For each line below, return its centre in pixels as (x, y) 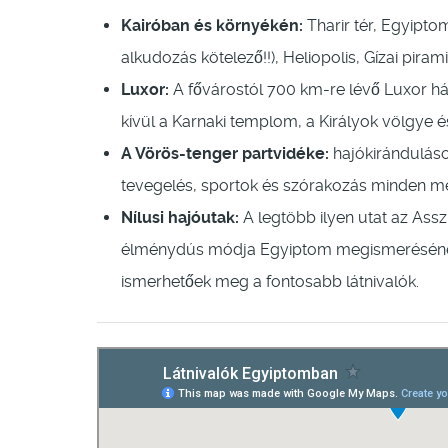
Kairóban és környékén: (212, 26)
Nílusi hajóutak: (180, 218)
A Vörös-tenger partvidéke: (225, 154)
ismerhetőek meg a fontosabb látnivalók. (270, 282)
